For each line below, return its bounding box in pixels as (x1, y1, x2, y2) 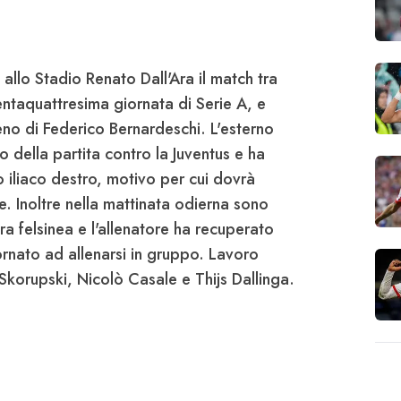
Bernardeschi (109, 117, 200, 141)
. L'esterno (200, 117, 274, 141)
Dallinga (232, 268, 289, 292)
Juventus (173, 142, 230, 166)
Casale (128, 268, 177, 292)
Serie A (196, 92, 247, 116)
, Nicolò (67, 268, 128, 292)
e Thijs (177, 268, 232, 292)
